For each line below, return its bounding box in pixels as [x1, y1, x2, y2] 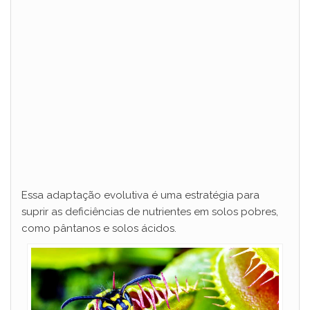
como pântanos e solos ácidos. [21, 222, 176, 235]
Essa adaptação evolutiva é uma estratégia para [21, 189, 259, 201]
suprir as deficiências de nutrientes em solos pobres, [21, 206, 278, 218]
